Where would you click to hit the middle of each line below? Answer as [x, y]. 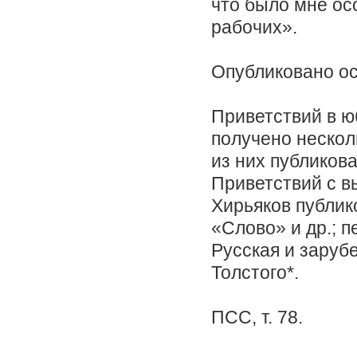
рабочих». [254, 27]
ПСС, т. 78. [257, 318]
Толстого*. [255, 273]
